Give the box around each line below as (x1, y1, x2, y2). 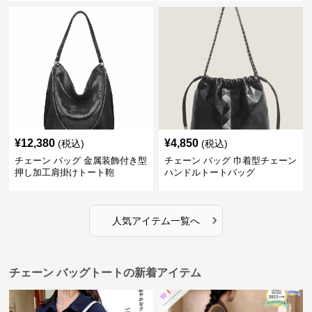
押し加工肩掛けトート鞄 (15, 167, 115, 178)
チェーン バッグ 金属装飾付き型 (15, 155, 148, 166)
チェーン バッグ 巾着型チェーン (164, 155, 297, 166)
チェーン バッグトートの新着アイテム (9, 267, 202, 279)
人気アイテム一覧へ (111, 215, 200, 227)
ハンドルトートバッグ (164, 167, 255, 178)
